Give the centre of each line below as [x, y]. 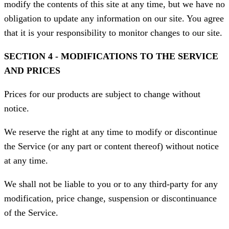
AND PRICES [32, 71]
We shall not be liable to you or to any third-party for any [111, 184]
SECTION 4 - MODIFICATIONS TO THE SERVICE [111, 56]
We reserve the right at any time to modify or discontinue [111, 132]
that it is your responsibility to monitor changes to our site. [113, 33]
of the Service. [31, 213]
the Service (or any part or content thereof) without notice [111, 146]
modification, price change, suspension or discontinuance [110, 199]
